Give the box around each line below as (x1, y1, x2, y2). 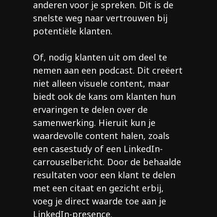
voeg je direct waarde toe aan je (33, 195, 166, 207)
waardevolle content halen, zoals (33, 130, 170, 142)
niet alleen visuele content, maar (33, 77, 170, 90)
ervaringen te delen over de (33, 104, 148, 116)
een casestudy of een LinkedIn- (33, 143, 163, 155)
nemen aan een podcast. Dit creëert (33, 64, 183, 77)
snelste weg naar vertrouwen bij (33, 12, 168, 24)
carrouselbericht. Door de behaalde (33, 156, 181, 168)
